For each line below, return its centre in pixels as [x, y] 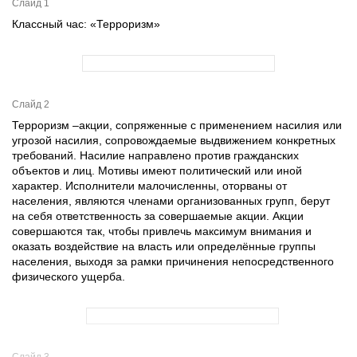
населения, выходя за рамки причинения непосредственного [173, 261]
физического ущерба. [69, 277]
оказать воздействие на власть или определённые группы [164, 246]
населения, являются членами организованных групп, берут [171, 201]
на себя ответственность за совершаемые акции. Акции [158, 216]
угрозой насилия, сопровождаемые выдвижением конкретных [174, 140]
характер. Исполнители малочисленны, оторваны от [149, 186]
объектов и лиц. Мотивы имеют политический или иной [157, 171]
